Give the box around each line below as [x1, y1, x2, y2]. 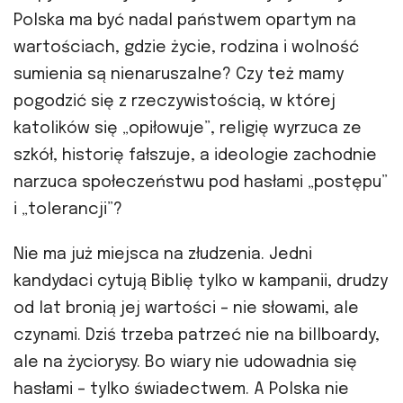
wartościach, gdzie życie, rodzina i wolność [13, 40, 359, 57]
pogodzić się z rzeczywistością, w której [13, 94, 336, 111]
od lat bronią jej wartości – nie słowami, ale [13, 300, 359, 318]
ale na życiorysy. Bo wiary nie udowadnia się [13, 354, 357, 372]
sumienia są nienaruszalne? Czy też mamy [13, 67, 344, 84]
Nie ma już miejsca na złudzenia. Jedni [13, 246, 312, 264]
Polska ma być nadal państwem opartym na [13, 13, 356, 30]
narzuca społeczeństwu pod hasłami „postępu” [13, 175, 388, 192]
